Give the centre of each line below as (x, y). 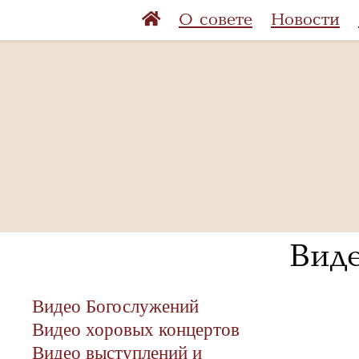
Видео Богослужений (115, 306)
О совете (216, 20)
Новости (305, 20)
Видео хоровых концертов (136, 329)
